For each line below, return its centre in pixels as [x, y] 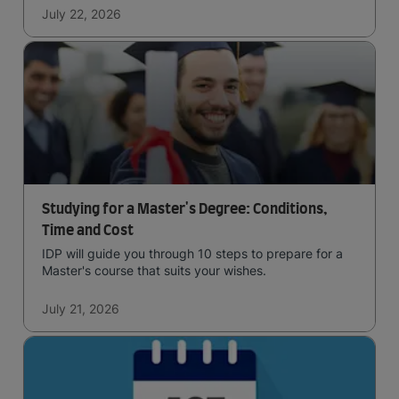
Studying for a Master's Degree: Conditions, [184, 209]
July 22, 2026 [81, 14]
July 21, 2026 [81, 309]
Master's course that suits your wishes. [154, 270]
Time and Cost [88, 231]
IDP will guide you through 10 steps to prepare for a [192, 253]
